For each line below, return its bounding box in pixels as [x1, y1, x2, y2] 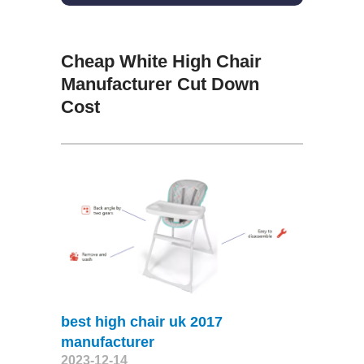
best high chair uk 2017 [60, 313, 223, 330]
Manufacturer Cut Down [60, 73, 259, 94]
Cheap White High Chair [60, 50, 262, 71]
